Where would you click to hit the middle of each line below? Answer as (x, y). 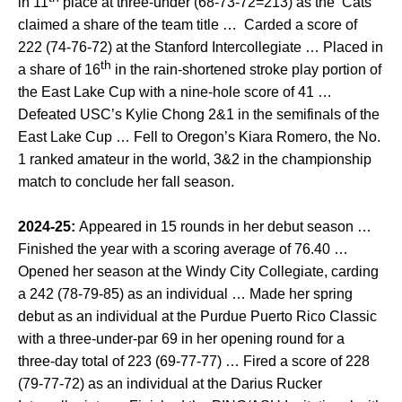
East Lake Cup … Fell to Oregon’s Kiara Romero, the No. (199, 137)
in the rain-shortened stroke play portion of (246, 70)
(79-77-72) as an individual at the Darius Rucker (170, 384)
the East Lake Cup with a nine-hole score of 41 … (175, 92)
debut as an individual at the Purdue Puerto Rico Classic (197, 316)
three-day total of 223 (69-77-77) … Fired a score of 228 (194, 361)
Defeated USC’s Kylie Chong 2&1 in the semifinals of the (199, 114)
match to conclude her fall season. (126, 182)
